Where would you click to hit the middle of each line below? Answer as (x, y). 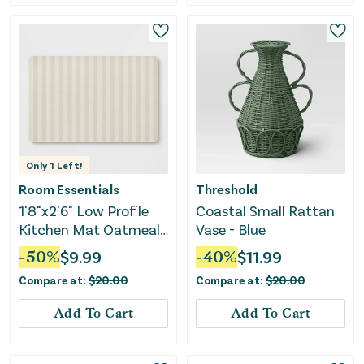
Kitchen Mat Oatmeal (89, 229)
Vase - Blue (231, 229)
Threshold (227, 188)
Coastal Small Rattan (265, 210)
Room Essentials (69, 188)
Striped (42, 247)
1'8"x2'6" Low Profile (84, 210)
